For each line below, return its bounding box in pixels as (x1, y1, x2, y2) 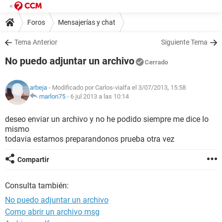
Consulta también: (5, 181, 69, 190)
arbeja (30, 84, 47, 91)
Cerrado (145, 58, 168, 66)
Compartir (17, 156, 49, 164)
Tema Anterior (14, 38, 57, 46)
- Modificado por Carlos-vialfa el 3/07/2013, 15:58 (47, 84, 186, 91)
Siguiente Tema (161, 38, 208, 46)
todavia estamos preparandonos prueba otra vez (5, 134, 174, 144)
